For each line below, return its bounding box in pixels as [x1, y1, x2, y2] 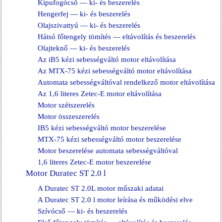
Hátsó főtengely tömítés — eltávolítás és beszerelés [38, 33, 196, 41]
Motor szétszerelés [38, 101, 95, 109]
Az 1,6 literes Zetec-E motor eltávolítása [38, 90, 162, 98]
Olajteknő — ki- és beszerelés [38, 44, 130, 52]
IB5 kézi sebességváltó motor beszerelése [38, 124, 166, 132]
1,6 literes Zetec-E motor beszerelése [38, 158, 151, 166]
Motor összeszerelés [38, 112, 100, 120]
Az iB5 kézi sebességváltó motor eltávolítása [38, 55, 176, 63]
